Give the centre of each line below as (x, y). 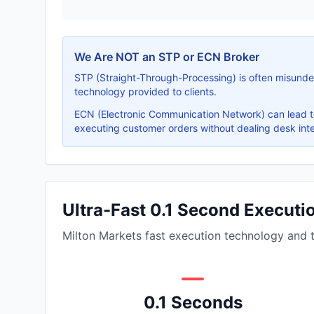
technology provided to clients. (145, 91)
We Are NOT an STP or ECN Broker (167, 57)
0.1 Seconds (193, 302)
